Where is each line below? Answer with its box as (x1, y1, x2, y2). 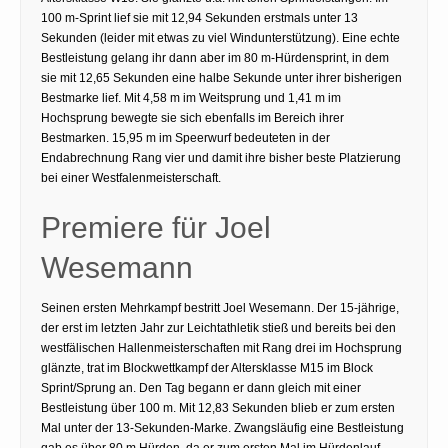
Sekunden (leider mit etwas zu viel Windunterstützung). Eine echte (41, 30, 400, 45)
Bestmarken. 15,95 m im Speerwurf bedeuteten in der (41, 130, 330, 145)
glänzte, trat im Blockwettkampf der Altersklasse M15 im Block (41, 360, 373, 375)
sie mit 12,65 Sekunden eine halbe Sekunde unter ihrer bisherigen (41, 70, 402, 85)
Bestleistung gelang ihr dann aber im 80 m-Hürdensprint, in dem (41, 50, 389, 65)
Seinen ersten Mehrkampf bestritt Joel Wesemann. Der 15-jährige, (41, 300, 399, 315)
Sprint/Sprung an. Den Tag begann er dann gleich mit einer (41, 380, 361, 395)
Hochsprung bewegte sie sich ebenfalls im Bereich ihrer (41, 110, 344, 125)
